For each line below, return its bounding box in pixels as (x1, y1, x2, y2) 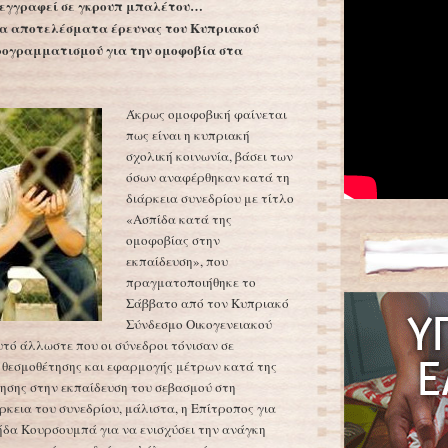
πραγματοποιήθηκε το (126, 273, 256, 291)
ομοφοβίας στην (126, 231, 220, 249)
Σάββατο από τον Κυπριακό (126, 294, 289, 312)
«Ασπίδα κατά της (126, 210, 232, 228)
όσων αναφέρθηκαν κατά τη (126, 168, 290, 186)
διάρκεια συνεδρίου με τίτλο (126, 189, 294, 207)
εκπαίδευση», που (126, 252, 228, 270)
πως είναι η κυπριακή (126, 126, 250, 144)
